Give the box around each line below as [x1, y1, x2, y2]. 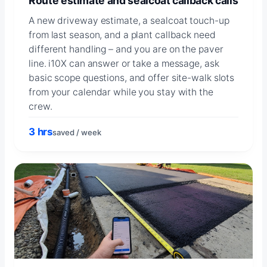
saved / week [52, 127, 102, 137]
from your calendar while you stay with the [29, 86, 213, 98]
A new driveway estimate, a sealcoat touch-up [29, 14, 229, 26]
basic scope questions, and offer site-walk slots [29, 72, 235, 83]
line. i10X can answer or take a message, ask [29, 57, 219, 69]
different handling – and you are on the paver [29, 43, 223, 55]
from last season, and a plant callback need [29, 29, 216, 41]
